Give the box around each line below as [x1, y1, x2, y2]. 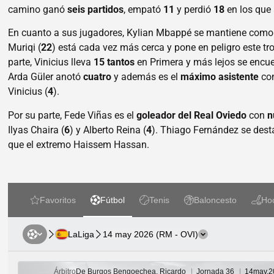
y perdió [174, 3, 214, 15]
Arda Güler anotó [8, 71, 84, 83]
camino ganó [8, 3, 68, 15]
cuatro [83, 71, 112, 83]
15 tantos [94, 56, 135, 68]
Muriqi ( [8, 42, 42, 54]
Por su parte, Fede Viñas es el [8, 109, 137, 121]
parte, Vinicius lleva [8, 56, 94, 68]
